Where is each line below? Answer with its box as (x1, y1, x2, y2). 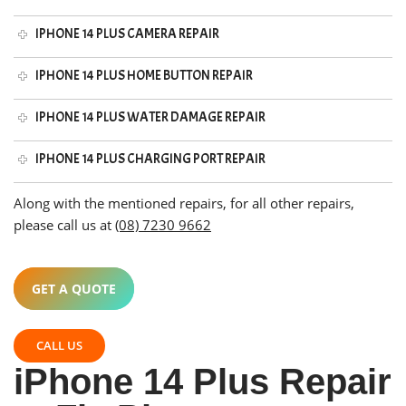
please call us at (14, 215, 115, 234)
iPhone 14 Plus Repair (14, 362, 391, 402)
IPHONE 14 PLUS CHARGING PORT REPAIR (35, 150, 266, 168)
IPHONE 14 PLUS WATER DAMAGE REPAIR (35, 108, 266, 126)
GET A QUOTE (32, 279, 116, 297)
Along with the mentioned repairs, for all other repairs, (14, 193, 354, 212)
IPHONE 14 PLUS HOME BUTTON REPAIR (35, 66, 254, 84)
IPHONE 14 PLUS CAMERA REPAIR (35, 24, 220, 43)
